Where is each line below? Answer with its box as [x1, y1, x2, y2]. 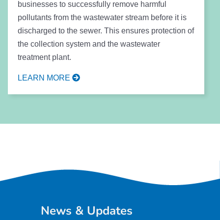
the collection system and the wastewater [17, 39, 160, 48]
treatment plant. [17, 53, 71, 61]
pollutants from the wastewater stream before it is [17, 13, 187, 22]
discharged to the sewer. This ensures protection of [17, 26, 194, 35]
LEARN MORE [17, 73, 72, 82]
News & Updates [41, 202, 133, 219]
